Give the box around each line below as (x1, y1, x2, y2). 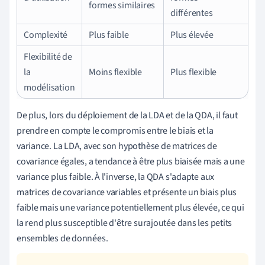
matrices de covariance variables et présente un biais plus (17, 185, 237, 199)
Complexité (24, 28, 67, 41)
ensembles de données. (17, 231, 108, 245)
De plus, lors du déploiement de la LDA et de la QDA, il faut (17, 108, 238, 122)
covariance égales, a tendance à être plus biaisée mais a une (17, 154, 245, 168)
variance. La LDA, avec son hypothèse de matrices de (17, 139, 217, 153)
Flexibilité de (24, 50, 72, 63)
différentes (170, 6, 213, 20)
